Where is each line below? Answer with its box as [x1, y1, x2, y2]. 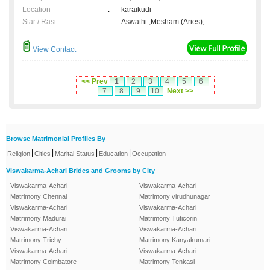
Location [22, 5, 51, 14]
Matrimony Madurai [10, 215, 66, 222]
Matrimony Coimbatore [10, 258, 77, 266]
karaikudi [121, 5, 155, 14]
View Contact [31, 45, 76, 54]
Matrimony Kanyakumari [139, 236, 210, 244]
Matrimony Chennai [10, 193, 67, 201]
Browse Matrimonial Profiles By [6, 135, 105, 143]
